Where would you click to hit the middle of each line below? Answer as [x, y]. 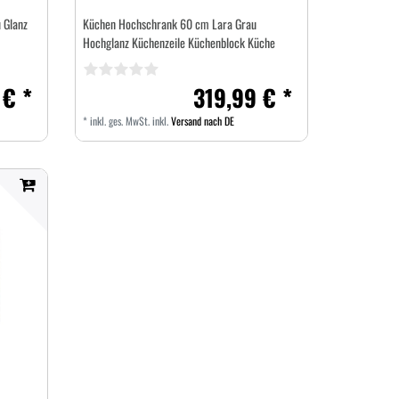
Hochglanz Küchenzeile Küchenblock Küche [179, 42]
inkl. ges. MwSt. [120, 120]
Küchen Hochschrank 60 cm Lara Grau [170, 23]
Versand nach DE [203, 120]
